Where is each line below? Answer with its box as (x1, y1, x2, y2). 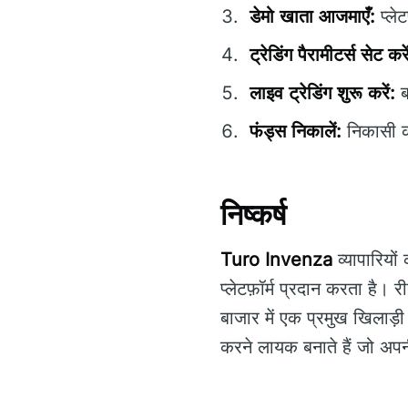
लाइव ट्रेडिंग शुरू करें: (250, 82, 395, 105)
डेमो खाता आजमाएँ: (250, 5, 375, 28)
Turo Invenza (220, 248, 332, 270)
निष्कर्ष (220, 197, 286, 233)
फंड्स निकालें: (250, 120, 342, 143)
